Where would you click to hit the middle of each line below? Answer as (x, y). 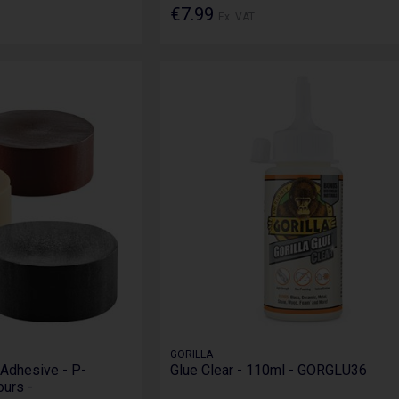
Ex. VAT (236, 16)
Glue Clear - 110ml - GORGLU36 (268, 370)
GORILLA (191, 355)
